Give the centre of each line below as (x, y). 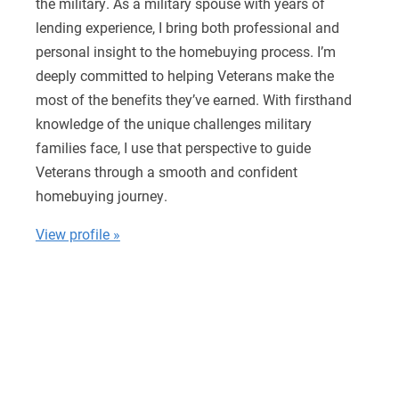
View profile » (77, 233)
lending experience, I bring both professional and (187, 27)
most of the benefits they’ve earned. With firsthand (193, 99)
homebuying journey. (101, 195)
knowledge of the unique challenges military (173, 123)
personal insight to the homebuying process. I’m (185, 51)
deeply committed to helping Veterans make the (184, 75)
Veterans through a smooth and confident (166, 171)
